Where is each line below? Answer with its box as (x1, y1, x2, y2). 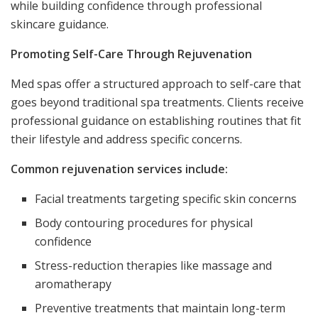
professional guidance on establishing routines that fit (11, 112, 301, 128)
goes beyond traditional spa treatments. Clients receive (11, 94, 304, 110)
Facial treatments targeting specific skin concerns (35, 190, 297, 207)
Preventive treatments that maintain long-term (35, 300, 286, 316)
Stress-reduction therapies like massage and (35, 257, 273, 273)
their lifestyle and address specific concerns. (11, 131, 242, 147)
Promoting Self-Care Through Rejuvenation (11, 45, 252, 62)
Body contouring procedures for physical (35, 214, 253, 231)
